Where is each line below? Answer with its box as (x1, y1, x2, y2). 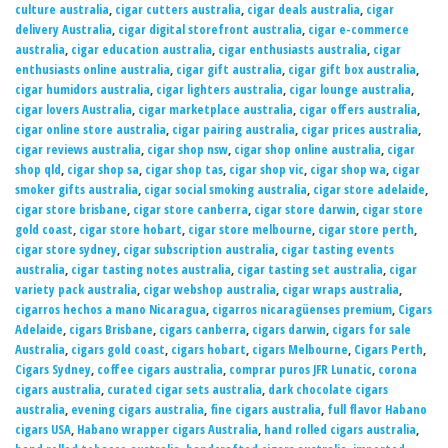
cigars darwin (252, 321, 326, 339)
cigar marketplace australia (138, 101, 293, 119)
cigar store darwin (254, 201, 356, 219)
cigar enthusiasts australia (218, 41, 367, 59)
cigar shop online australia (234, 141, 381, 159)
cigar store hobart (79, 221, 182, 239)
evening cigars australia (71, 401, 204, 419)
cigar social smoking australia (144, 181, 307, 199)
